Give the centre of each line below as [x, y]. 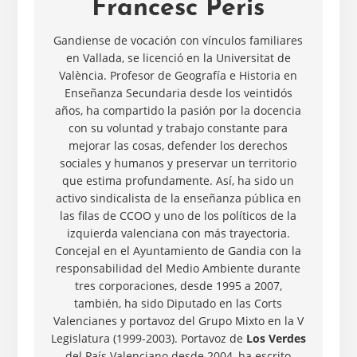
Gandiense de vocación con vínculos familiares [178, 41]
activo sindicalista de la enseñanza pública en [178, 198]
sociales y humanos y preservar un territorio [178, 163]
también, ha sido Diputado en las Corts [178, 304]
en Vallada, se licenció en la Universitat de [178, 58]
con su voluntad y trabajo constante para [178, 128]
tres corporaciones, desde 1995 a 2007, [178, 286]
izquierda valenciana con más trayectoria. [178, 233]
